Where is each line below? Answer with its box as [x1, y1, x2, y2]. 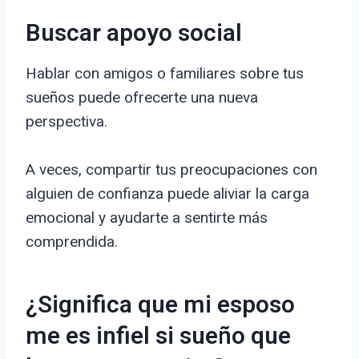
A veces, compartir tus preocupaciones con [26, 160, 317, 179]
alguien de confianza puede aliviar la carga [26, 184, 309, 204]
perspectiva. [26, 112, 107, 131]
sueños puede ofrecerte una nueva [26, 88, 258, 107]
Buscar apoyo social [26, 16, 242, 52]
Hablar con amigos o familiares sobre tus [26, 64, 304, 83]
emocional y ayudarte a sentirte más [26, 208, 268, 228]
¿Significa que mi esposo [26, 288, 295, 324]
